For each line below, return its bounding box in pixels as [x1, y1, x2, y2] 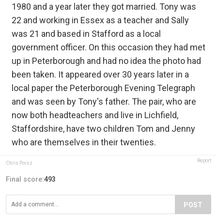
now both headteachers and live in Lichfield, [12, 110, 178, 121]
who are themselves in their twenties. [12, 137, 156, 148]
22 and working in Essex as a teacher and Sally [12, 15, 189, 26]
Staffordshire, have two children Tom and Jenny [12, 124, 195, 134]
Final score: [6, 175, 44, 184]
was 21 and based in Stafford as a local [12, 29, 161, 39]
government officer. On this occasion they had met [12, 42, 205, 53]
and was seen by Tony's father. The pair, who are [12, 96, 196, 107]
